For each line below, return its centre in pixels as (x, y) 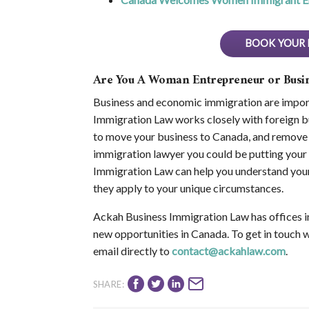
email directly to (132, 251)
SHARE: (109, 284)
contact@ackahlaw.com (228, 251)
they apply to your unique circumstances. (188, 188)
